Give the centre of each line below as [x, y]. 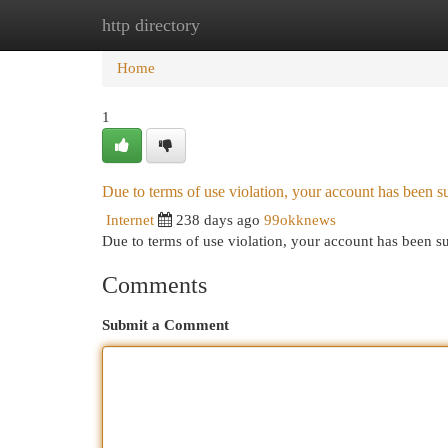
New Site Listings [254, 25]
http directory [151, 25]
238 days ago [218, 220]
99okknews [300, 220]
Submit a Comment [165, 325]
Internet [130, 220]
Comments [154, 285]
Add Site [366, 25]
